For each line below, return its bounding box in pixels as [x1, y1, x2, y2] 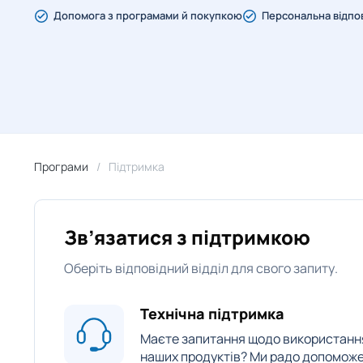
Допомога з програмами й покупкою [53, 8, 242, 23]
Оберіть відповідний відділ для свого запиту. [64, 259, 338, 277]
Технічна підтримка [140, 304, 284, 323]
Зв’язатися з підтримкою [64, 224, 310, 250]
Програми [34, 159, 88, 174]
